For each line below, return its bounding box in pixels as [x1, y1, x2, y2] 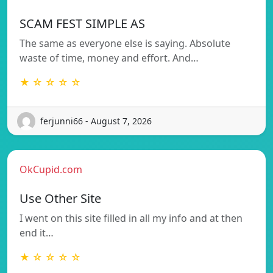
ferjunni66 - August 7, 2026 [40, 115, 152, 127]
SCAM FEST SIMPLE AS [19, 15, 145, 32]
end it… [19, 225, 54, 239]
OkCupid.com [19, 162, 82, 176]
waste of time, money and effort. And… [19, 51, 199, 65]
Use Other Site [19, 190, 101, 207]
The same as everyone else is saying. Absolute [19, 36, 230, 50]
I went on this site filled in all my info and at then [19, 211, 243, 225]
